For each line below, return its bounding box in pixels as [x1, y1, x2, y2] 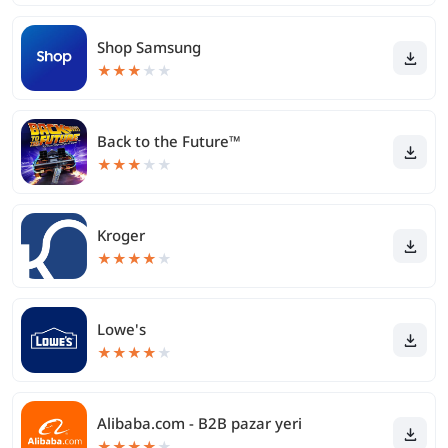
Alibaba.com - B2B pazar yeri [97, 413, 302, 433]
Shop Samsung [97, 37, 201, 57]
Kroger [97, 225, 145, 245]
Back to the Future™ [97, 131, 241, 151]
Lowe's [97, 319, 146, 339]
